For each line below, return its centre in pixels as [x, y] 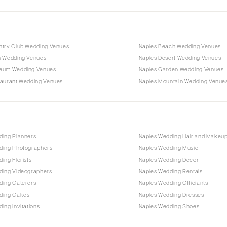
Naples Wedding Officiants [173, 183]
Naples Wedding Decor [169, 159]
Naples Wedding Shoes [169, 206]
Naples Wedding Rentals [171, 171]
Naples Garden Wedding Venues [181, 70]
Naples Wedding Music [168, 148]
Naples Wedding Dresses [171, 194]
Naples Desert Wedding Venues [180, 58]
